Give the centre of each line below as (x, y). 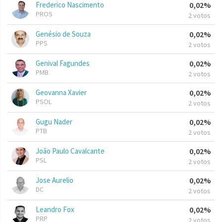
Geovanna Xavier (61, 93)
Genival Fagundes (63, 63)
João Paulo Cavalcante (70, 151)
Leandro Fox (55, 210)
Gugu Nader (54, 122)
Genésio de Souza (63, 34)
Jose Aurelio (55, 180)
